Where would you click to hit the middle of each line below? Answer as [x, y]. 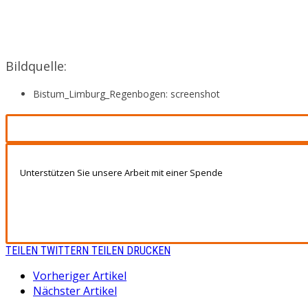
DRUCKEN [148, 251]
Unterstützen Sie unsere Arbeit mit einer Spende [121, 172]
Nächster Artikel [75, 291]
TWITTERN [65, 251]
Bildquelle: [36, 66]
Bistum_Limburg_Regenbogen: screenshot [126, 93]
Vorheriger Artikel [80, 276]
